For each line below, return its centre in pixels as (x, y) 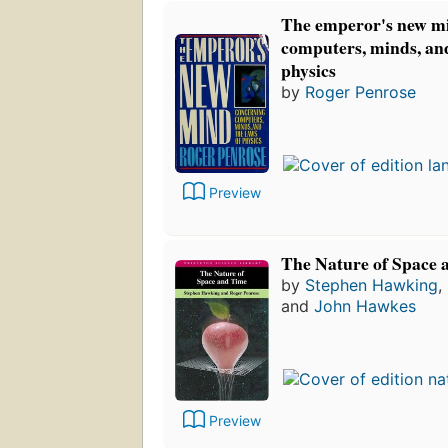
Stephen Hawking (371, 285)
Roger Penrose (360, 92)
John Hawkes (365, 306)
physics (308, 70)
